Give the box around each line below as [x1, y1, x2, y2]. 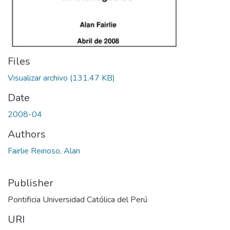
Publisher [8, 176, 53, 190]
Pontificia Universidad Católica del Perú [8, 194, 147, 205]
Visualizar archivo [8, 72, 68, 84]
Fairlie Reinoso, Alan [8, 145, 80, 157]
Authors [8, 127, 46, 141]
